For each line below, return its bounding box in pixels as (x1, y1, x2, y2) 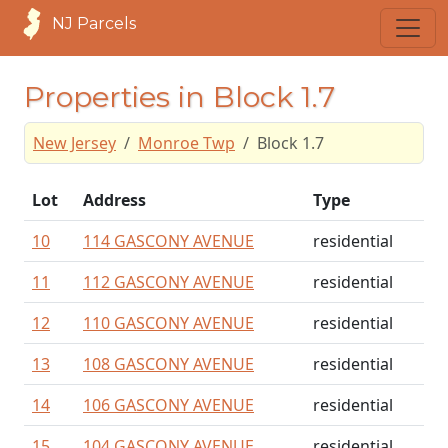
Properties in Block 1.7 (24, 79, 335, 114)
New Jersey (33, 132, 116, 154)
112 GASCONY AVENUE (83, 271, 254, 293)
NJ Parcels (52, 14, 136, 33)
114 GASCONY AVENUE (83, 230, 254, 252)
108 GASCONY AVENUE (83, 353, 254, 375)
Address (83, 189, 146, 211)
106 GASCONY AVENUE (83, 394, 254, 416)
